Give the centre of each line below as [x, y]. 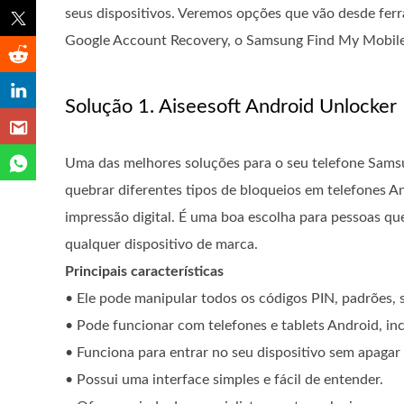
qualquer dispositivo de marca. [161, 244]
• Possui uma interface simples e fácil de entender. [224, 380]
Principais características [144, 271]
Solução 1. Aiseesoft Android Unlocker [231, 106]
